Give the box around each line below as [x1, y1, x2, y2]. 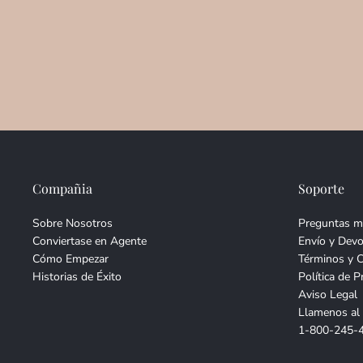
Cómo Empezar [32, 251, 109, 267]
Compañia [32, 180, 92, 198]
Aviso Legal [298, 287, 357, 303]
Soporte [298, 180, 344, 198]
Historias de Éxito [32, 269, 122, 285]
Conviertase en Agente [32, 233, 147, 250]
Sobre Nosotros [32, 216, 113, 232]
